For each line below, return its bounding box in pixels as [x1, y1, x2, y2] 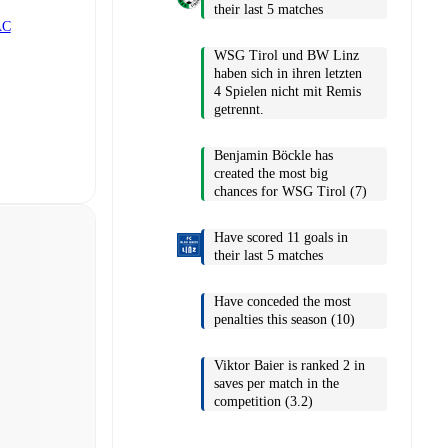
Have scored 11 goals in [214, 230, 348, 246]
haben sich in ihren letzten [214, 66, 362, 82]
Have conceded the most [214, 294, 351, 310]
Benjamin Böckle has [214, 148, 333, 164]
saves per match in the [214, 376, 339, 392]
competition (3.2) [214, 394, 313, 410]
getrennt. [214, 102, 264, 118]
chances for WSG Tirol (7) [214, 184, 367, 200]
